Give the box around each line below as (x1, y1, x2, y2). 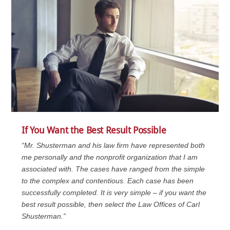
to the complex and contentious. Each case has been (22, 177, 194, 185)
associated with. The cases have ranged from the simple (22, 165, 205, 174)
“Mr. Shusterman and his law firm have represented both (22, 141, 205, 150)
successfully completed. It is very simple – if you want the (22, 188, 207, 197)
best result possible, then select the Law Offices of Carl (22, 200, 200, 209)
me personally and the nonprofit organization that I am (22, 153, 198, 162)
